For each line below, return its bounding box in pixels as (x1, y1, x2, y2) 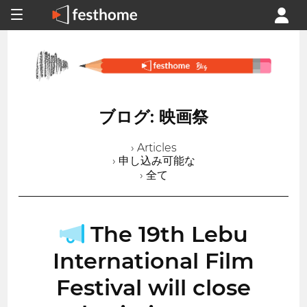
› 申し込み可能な (112, 153, 195, 167)
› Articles (130, 140, 177, 154)
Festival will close (56, 273, 251, 301)
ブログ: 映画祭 (99, 106, 208, 127)
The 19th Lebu (84, 220, 248, 247)
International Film (53, 247, 254, 274)
